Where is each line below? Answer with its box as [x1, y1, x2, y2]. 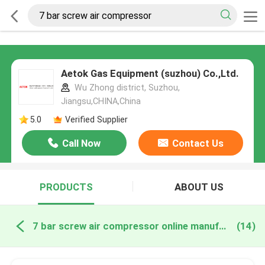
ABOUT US [174, 181, 224, 193]
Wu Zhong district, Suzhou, [72, 83, 180, 93]
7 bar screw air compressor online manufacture [218, 219, 226, 232]
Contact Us [172, 137, 224, 150]
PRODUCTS [39, 181, 93, 193]
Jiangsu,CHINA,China [60, 96, 141, 106]
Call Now [62, 137, 101, 150]
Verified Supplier [64, 114, 128, 124]
